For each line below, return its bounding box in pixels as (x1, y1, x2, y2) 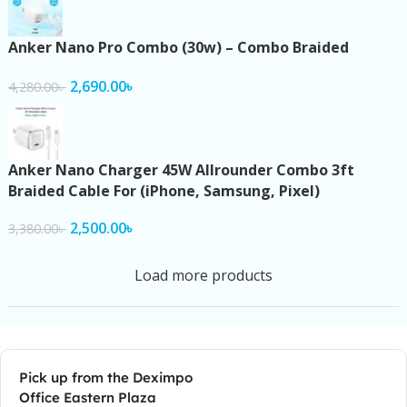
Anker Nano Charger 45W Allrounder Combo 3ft (7, 159, 354, 180)
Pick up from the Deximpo (19, 368, 193, 386)
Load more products (134, 265, 273, 286)
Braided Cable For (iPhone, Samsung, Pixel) (7, 180, 320, 201)
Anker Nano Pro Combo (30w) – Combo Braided (7, 36, 349, 57)
